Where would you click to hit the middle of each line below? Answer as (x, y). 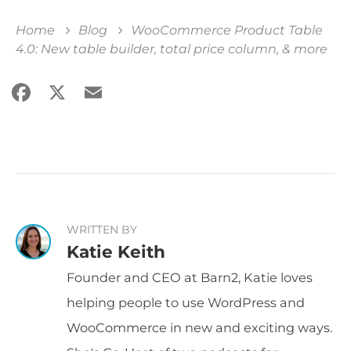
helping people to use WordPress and (186, 302)
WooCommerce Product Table (227, 30)
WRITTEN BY (102, 229)
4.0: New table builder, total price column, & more (172, 49)
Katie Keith (116, 251)
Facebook (69, 91)
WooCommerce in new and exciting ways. (199, 327)
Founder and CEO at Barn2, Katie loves (190, 277)
